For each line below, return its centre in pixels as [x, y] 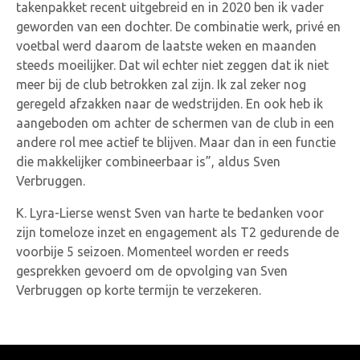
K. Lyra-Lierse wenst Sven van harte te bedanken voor [170, 213]
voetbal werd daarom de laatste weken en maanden [166, 45]
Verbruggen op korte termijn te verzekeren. [139, 290]
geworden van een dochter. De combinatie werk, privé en [178, 26]
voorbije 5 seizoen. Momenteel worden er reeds [153, 251]
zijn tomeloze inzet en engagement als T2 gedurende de [178, 232]
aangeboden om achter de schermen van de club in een [175, 123]
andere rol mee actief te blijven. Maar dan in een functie [176, 142]
